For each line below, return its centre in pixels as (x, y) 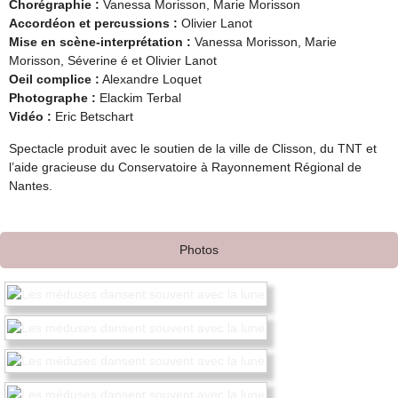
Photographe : (52, 98)
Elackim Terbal (139, 98)
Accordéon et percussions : (93, 24)
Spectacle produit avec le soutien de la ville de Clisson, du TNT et (193, 148)
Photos (199, 250)
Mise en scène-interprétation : (100, 42)
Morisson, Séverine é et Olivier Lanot (113, 61)
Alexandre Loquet (151, 80)
